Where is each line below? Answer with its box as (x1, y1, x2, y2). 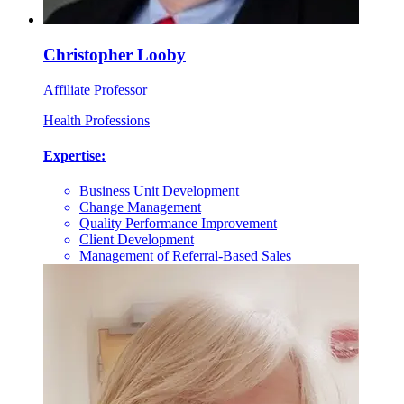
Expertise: (43, 148, 106, 164)
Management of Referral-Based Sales (79, 248, 291, 264)
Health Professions (43, 112, 150, 128)
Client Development (79, 232, 194, 248)
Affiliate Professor (43, 81, 147, 97)
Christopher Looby (43, 45, 186, 65)
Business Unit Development (79, 183, 239, 199)
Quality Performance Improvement (79, 216, 277, 232)
